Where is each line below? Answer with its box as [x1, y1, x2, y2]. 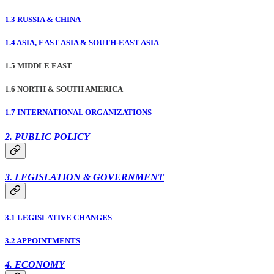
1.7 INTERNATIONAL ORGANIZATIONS [5, 108, 152, 117]
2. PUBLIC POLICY [5, 131, 90, 142]
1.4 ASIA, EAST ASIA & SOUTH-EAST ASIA [5, 37, 159, 47]
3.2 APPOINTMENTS [5, 236, 80, 246]
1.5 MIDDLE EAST [5, 61, 72, 70]
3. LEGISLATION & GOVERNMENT [5, 171, 164, 182]
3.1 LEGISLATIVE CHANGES [5, 212, 112, 222]
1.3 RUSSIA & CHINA [5, 14, 81, 24]
